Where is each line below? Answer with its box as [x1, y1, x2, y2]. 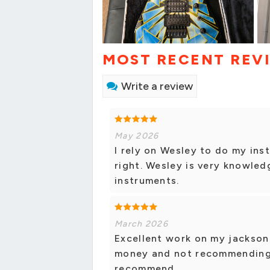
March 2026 [115, 219, 168, 230]
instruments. [115, 175, 180, 187]
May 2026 [115, 131, 159, 142]
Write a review [121, 80, 193, 93]
